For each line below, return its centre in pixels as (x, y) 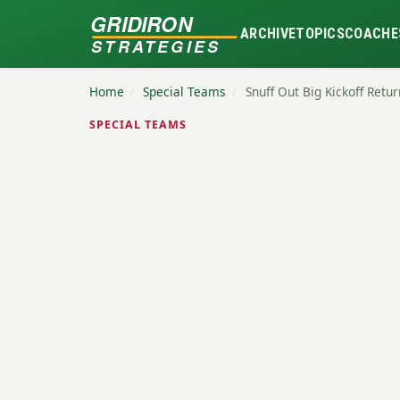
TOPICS (321, 33)
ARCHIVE (268, 33)
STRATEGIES (155, 46)
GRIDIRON (142, 23)
